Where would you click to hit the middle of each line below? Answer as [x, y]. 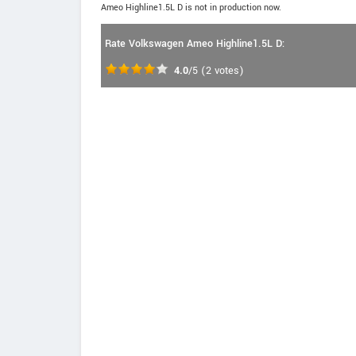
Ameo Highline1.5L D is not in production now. [191, 8]
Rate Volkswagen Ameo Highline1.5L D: [195, 44]
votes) [228, 71]
